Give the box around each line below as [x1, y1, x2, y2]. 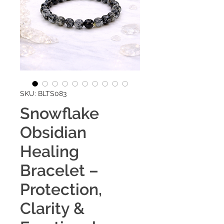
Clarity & [20, 198, 84, 217]
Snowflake [20, 103, 99, 122]
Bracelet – [20, 160, 98, 179]
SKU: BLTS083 [20, 89, 66, 97]
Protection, [20, 179, 102, 198]
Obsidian [20, 122, 86, 141]
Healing [20, 141, 79, 160]
